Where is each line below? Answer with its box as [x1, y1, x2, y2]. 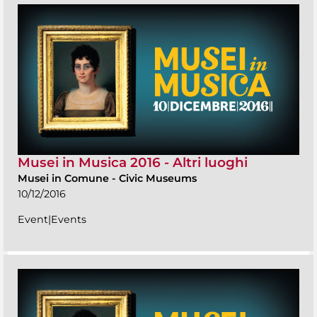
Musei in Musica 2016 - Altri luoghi [18, 154, 248, 171]
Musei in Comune [18, 172, 109, 185]
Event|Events [18, 213, 86, 226]
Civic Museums [119, 172, 197, 185]
